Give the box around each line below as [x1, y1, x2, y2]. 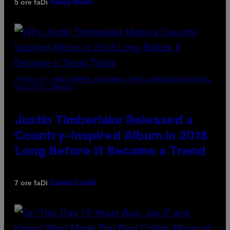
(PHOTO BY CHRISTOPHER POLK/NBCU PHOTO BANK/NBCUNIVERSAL [14, 75, 212, 83]
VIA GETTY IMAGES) [14, 83, 75, 91]
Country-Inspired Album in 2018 [14, 130, 208, 142]
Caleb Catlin [50, 180, 97, 187]
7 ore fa [14, 179, 41, 187]
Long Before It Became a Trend [14, 146, 205, 158]
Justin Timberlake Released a [14, 115, 193, 127]
